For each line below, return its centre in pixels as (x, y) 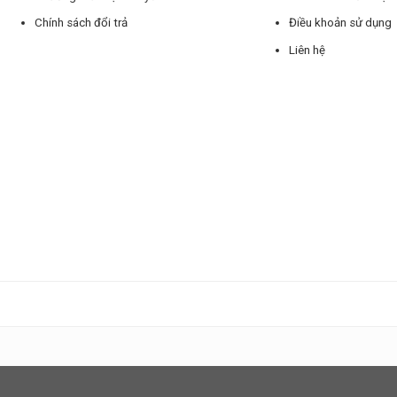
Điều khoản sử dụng (341, 23)
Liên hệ (307, 50)
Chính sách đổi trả (81, 23)
